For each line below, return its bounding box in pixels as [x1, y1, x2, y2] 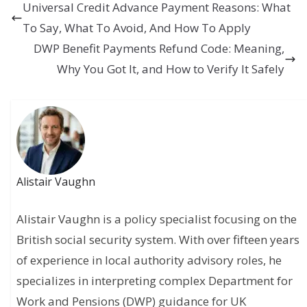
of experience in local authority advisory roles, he [16, 251, 282, 268]
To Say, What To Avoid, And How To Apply [23, 20, 251, 36]
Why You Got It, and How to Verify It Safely [57, 61, 284, 77]
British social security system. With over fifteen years [16, 231, 300, 247]
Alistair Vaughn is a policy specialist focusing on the [16, 210, 297, 227]
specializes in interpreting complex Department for [16, 272, 293, 288]
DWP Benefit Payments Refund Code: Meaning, [34, 40, 284, 57]
